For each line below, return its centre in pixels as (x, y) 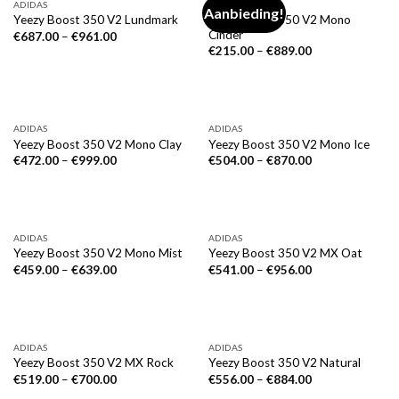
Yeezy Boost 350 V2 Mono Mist (98, 253)
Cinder (225, 34)
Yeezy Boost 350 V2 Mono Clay (97, 144)
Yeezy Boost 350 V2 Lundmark (95, 20)
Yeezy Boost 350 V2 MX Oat (285, 253)
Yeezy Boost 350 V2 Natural (284, 363)
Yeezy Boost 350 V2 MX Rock (93, 363)
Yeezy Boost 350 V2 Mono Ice (289, 144)
